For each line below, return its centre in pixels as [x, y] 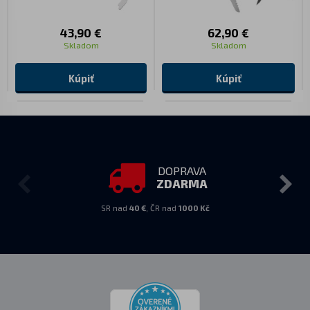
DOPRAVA [182, 171]
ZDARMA [182, 184]
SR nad [115, 208]
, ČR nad [162, 208]
